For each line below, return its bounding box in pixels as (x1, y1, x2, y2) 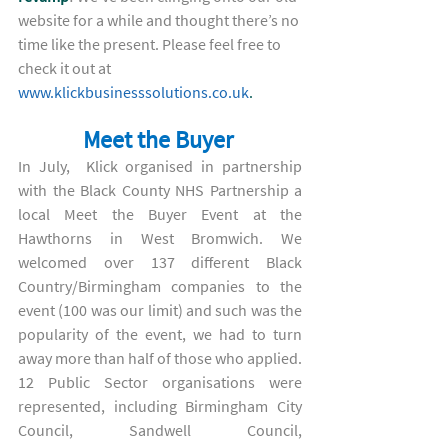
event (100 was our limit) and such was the (18, 300, 302, 320)
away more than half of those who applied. (18, 348, 302, 368)
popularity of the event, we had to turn (18, 324, 302, 344)
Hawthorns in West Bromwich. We (18, 228, 302, 248)
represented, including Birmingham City (18, 396, 302, 416)
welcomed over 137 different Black (18, 252, 302, 272)
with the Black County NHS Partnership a (18, 180, 302, 200)
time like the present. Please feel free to (18, 34, 284, 54)
